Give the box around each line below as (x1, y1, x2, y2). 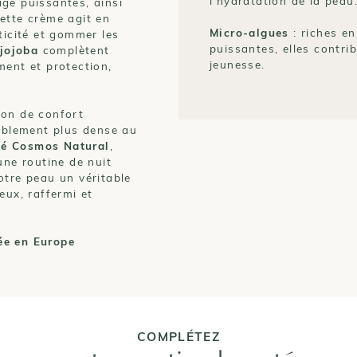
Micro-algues (210, 25, 289, 40)
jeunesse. (210, 57, 265, 72)
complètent (38, 43, 110, 57)
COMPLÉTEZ (137, 328, 220, 344)
